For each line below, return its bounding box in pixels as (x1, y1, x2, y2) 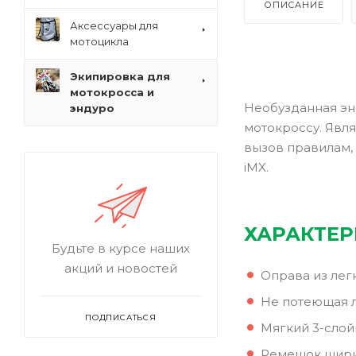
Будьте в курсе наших (52, 241, 190, 256)
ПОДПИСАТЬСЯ (85, 312, 157, 323)
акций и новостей (64, 261, 177, 276)
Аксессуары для (70, 19, 158, 32)
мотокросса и (70, 86, 154, 99)
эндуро (70, 102, 114, 114)
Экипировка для (70, 70, 170, 83)
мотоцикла (70, 35, 129, 48)
